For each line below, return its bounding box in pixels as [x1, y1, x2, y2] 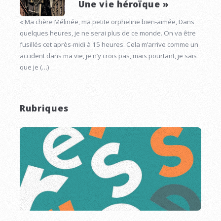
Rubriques [20, 102, 69, 114]
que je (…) [20, 62, 49, 72]
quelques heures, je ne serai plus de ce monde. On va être [20, 28, 196, 37]
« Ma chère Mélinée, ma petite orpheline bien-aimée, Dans [20, 17, 194, 26]
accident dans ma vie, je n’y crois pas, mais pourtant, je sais [20, 51, 197, 60]
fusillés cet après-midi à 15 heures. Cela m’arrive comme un [20, 39, 198, 49]
